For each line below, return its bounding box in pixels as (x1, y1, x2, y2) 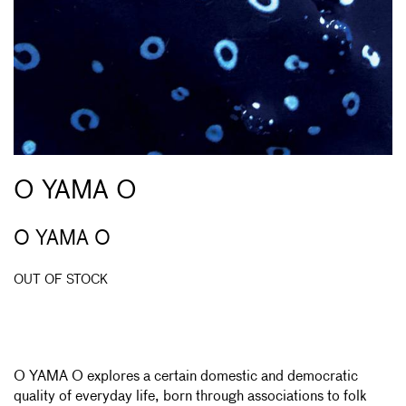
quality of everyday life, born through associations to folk (14, 389, 367, 404)
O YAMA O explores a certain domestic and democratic (14, 369, 358, 384)
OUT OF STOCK (14, 273, 108, 286)
